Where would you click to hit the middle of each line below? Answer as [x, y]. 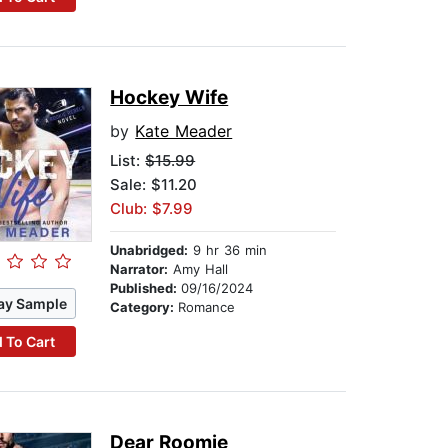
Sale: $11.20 [154, 185]
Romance [207, 307]
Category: [144, 307]
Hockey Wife [169, 98]
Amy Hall [198, 269]
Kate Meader [184, 131]
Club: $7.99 [152, 209]
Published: [146, 288]
